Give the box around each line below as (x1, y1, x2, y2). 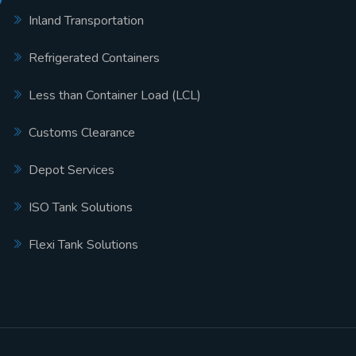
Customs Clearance (29, 124, 135, 141)
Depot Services (29, 161, 114, 179)
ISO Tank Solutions (29, 199, 133, 216)
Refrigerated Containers (29, 49, 160, 67)
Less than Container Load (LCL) (29, 87, 201, 104)
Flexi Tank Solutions (29, 236, 138, 253)
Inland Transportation (29, 12, 144, 29)
